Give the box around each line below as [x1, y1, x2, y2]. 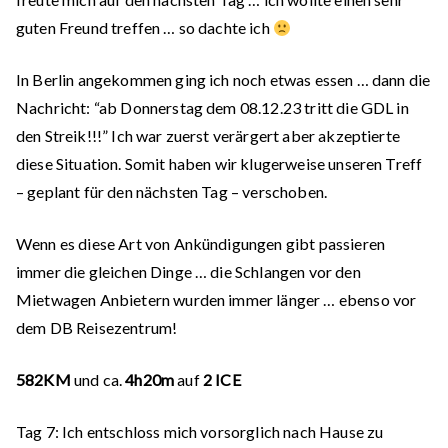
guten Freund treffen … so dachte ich [16, 18, 273, 37]
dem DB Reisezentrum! [16, 318, 178, 337]
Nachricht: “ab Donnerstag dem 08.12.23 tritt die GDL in [16, 98, 409, 117]
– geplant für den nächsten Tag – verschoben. [16, 182, 328, 201]
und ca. [70, 370, 126, 389]
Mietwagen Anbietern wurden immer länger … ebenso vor [16, 290, 417, 309]
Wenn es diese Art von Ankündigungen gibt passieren [16, 234, 386, 253]
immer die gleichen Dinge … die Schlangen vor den [16, 262, 361, 281]
